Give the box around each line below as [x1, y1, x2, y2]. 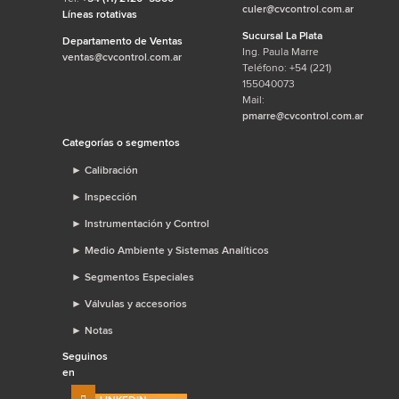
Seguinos [62, 349, 108, 362]
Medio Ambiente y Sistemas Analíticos [82, 243, 269, 256]
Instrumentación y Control [82, 216, 209, 230]
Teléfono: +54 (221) [241, 61, 331, 74]
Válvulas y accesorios [82, 297, 187, 310]
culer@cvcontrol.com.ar [241, 2, 354, 15]
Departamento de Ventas [62, 34, 183, 47]
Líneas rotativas [62, 7, 137, 20]
